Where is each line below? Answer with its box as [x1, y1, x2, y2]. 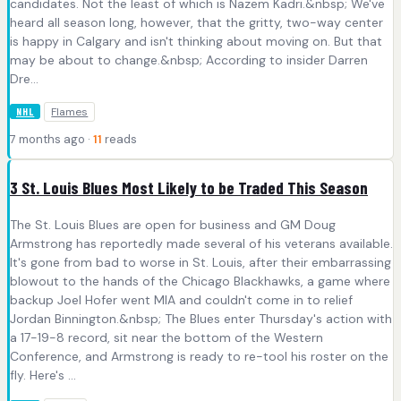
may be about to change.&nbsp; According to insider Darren [10, 52, 368, 69]
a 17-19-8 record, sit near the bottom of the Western [10, 329, 323, 346]
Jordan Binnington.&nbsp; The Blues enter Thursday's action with [10, 311, 392, 328]
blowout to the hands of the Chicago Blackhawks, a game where [10, 273, 390, 290]
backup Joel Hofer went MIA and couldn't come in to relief [10, 292, 353, 309]
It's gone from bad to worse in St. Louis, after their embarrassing [10, 254, 391, 271]
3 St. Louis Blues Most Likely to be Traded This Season [10, 176, 368, 198]
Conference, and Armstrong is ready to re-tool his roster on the [10, 348, 388, 365]
